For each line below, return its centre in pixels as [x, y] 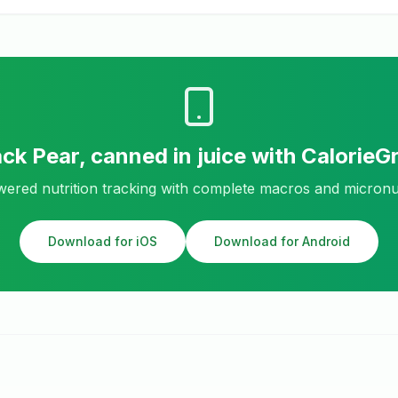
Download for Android [282, 241]
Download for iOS [103, 241]
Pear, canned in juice [139, 156]
